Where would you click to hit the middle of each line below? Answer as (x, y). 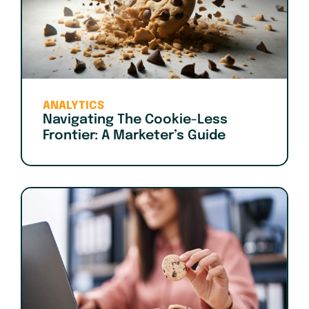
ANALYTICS (73, 106)
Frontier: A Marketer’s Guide (134, 136)
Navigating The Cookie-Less (135, 120)
